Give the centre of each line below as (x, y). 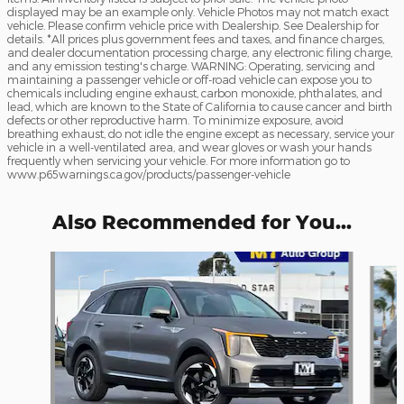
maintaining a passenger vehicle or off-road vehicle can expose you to (189, 79)
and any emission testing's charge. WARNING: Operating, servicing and (191, 66)
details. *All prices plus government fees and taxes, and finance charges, (196, 39)
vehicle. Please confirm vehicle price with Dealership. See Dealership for (193, 25)
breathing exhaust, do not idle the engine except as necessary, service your (201, 133)
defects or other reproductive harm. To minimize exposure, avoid (175, 120)
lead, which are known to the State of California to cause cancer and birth (200, 106)
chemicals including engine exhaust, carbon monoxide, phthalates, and (195, 93)
